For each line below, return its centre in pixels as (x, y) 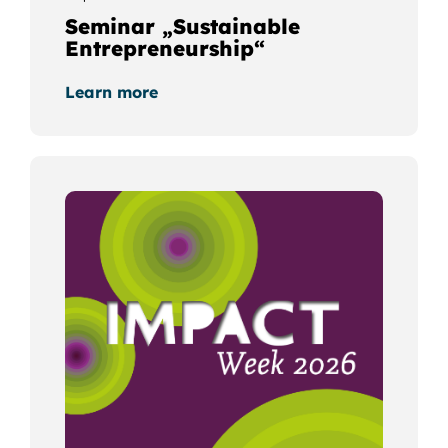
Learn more (111, 91)
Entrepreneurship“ (164, 47)
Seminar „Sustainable (182, 25)
